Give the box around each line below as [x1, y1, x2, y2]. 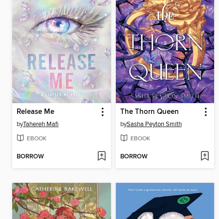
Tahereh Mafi [23, 120, 59, 129]
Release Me [17, 108, 54, 117]
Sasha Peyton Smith [126, 120, 182, 129]
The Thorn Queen [120, 108, 179, 117]
